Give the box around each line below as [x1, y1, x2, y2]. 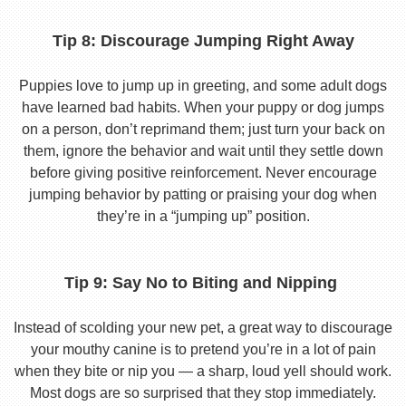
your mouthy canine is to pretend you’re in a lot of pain [30, 342, 376, 357]
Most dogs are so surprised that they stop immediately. [30, 385, 376, 401]
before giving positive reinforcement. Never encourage [29, 165, 377, 180]
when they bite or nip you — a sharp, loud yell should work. [14, 363, 391, 379]
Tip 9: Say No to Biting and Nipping [64, 274, 342, 292]
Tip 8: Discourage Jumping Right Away [52, 32, 354, 50]
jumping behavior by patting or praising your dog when [29, 187, 377, 202]
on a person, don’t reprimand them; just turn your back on [21, 121, 385, 137]
